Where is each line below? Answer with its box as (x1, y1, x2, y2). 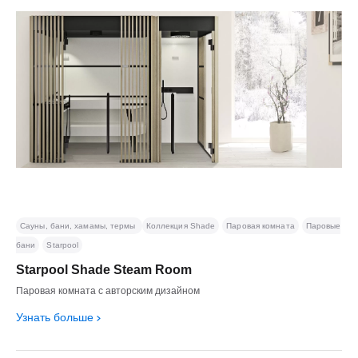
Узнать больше (16, 310, 93, 324)
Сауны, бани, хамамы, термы (20, 221, 138, 230)
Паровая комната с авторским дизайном (16, 284, 200, 296)
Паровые (305, 221, 341, 230)
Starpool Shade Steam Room (16, 262, 192, 276)
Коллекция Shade (145, 221, 216, 230)
